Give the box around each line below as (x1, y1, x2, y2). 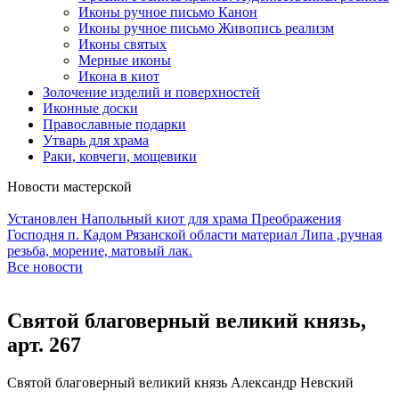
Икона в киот (78, 69, 159, 84)
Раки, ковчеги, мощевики (43, 149, 197, 164)
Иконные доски (43, 101, 138, 116)
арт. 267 (7, 332, 81, 356)
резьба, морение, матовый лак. (7, 243, 192, 258)
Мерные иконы (78, 53, 171, 68)
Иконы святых (78, 37, 167, 52)
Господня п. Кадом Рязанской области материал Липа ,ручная (7, 227, 382, 242)
